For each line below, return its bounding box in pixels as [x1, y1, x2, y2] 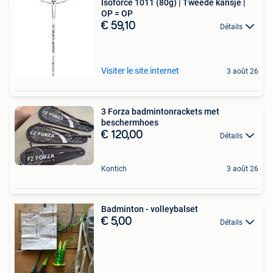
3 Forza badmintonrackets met [101, 106, 219, 116]
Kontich [101, 164, 127, 173]
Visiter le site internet [101, 65, 179, 76]
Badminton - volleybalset [101, 204, 198, 214]
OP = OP [101, 8, 133, 18]
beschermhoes [101, 117, 158, 127]
